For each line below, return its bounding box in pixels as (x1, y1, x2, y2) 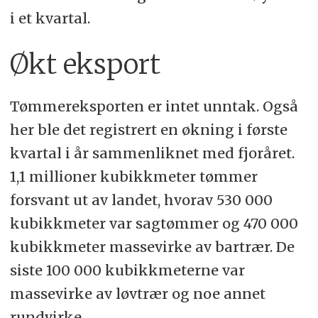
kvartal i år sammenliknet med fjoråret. (9, 144, 295, 163)
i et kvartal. (9, 9, 90, 27)
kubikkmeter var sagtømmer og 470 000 (9, 214, 298, 233)
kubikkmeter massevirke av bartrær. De (9, 238, 295, 256)
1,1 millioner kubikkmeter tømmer (9, 168, 258, 186)
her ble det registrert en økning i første (9, 121, 287, 139)
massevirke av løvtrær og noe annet (9, 285, 265, 303)
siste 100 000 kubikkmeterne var (9, 261, 245, 280)
